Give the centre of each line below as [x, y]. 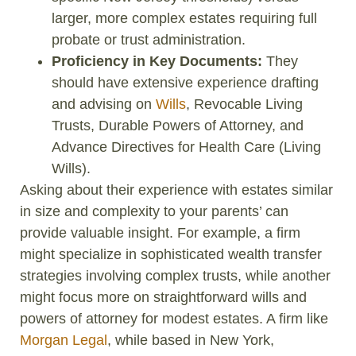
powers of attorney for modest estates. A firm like [174, 318]
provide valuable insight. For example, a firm [160, 232]
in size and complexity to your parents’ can [154, 211]
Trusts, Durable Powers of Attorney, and [178, 125]
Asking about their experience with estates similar [176, 190]
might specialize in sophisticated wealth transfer [171, 254]
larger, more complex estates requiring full [184, 18]
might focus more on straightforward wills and [163, 297]
